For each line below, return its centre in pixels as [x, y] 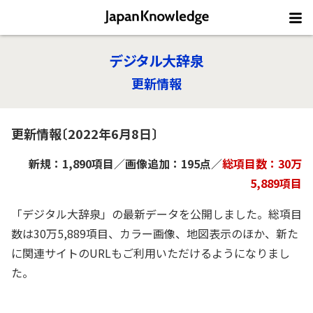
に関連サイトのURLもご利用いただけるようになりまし [151, 253]
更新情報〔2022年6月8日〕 [85, 133]
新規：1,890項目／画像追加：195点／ [125, 163]
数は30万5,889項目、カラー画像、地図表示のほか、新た [155, 233]
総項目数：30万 [262, 163]
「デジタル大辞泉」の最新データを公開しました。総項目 [156, 214]
